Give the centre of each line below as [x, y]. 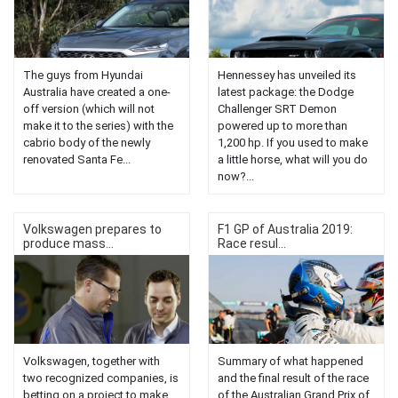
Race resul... [252, 244]
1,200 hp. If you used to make [293, 143]
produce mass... [68, 244]
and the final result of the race [293, 378]
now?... [236, 177]
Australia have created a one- [97, 92]
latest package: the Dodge [286, 92]
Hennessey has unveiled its [287, 76]
